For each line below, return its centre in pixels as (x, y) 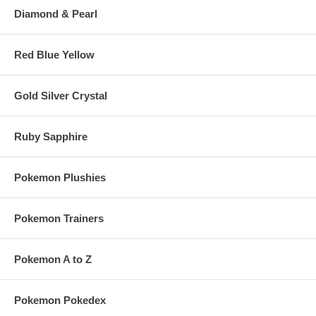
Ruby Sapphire (51, 136)
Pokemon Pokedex (60, 300)
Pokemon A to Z (53, 259)
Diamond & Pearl (56, 13)
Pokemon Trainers (59, 218)
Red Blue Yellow (54, 54)
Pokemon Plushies (60, 177)
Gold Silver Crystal (61, 95)
